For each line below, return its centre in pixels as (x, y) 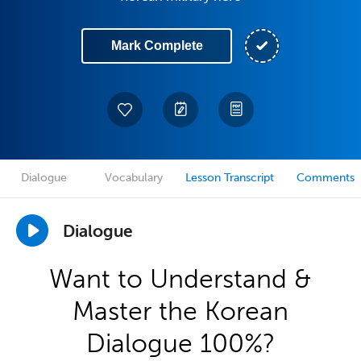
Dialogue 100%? (180, 343)
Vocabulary (134, 178)
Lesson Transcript (230, 178)
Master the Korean (180, 311)
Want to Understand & (180, 279)
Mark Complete (157, 46)
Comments (326, 178)
